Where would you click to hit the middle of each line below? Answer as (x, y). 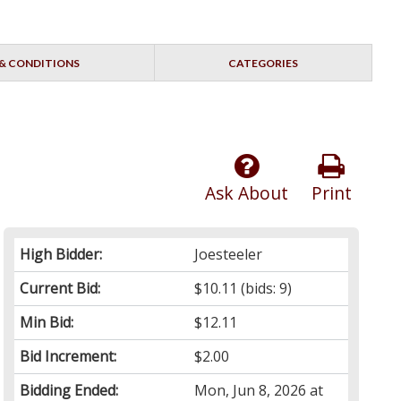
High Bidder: (61, 255)
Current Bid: (60, 289)
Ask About (246, 193)
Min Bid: (47, 323)
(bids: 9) (265, 289)
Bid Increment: (68, 357)
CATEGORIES (263, 64)
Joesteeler (229, 255)
